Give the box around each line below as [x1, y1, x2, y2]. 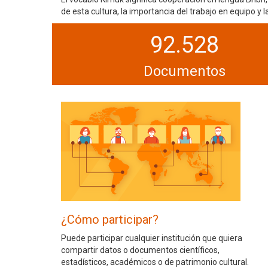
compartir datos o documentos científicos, [61, 245, 220, 255]
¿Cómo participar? [61, 212, 159, 227]
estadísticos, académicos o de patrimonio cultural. [61, 257, 249, 267]
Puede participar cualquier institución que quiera [61, 233, 242, 243]
